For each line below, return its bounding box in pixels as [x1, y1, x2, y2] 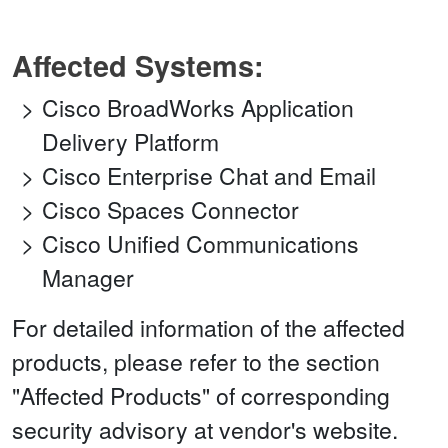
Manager [42, 261, 134, 295]
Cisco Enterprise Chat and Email [42, 159, 376, 193]
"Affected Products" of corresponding [12, 379, 390, 413]
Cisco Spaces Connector [42, 193, 299, 227]
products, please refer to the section [12, 345, 380, 379]
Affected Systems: [12, 45, 264, 87]
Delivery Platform [42, 125, 219, 159]
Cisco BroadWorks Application [42, 91, 354, 125]
